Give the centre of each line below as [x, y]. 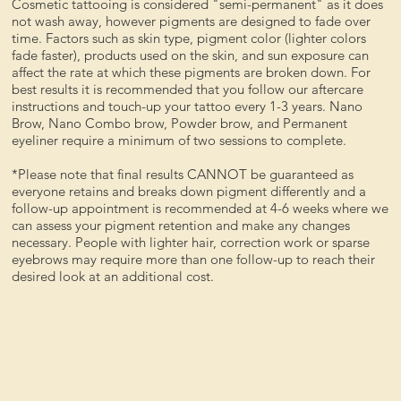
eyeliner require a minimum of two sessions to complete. [179, 141]
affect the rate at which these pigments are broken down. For [192, 73]
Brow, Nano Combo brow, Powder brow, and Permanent [180, 124]
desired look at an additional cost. [113, 277]
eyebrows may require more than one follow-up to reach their [194, 260]
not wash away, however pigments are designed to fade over [192, 21]
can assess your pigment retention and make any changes [181, 226]
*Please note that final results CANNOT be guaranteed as [183, 175]
